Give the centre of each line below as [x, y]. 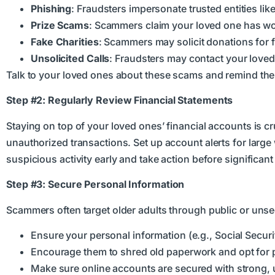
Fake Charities [65, 41]
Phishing [51, 8]
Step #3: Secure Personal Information [95, 184]
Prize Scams [60, 25]
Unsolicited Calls [70, 58]
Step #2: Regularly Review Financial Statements [120, 100]
